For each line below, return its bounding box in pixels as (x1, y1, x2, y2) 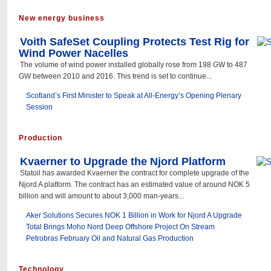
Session (26, 103, 53, 112)
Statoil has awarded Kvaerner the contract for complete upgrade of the (20, 169, 249, 178)
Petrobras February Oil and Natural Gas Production (26, 234, 194, 243)
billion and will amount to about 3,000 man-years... (19, 192, 184, 201)
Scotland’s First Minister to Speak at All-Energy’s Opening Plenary (26, 91, 241, 100)
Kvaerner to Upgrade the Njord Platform (20, 155, 226, 168)
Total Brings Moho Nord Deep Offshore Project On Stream (26, 223, 215, 232)
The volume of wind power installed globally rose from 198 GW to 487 (20, 60, 247, 70)
